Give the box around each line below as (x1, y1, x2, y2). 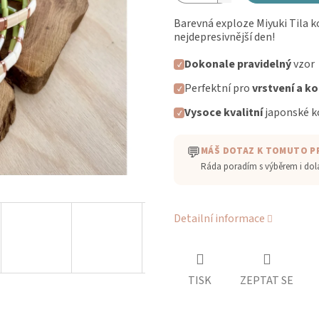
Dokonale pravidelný (184, 56, 293, 73)
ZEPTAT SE (240, 273, 293, 289)
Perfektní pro (184, 80, 252, 97)
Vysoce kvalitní (184, 105, 265, 121)
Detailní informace (174, 211, 265, 227)
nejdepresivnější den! (174, 29, 275, 46)
